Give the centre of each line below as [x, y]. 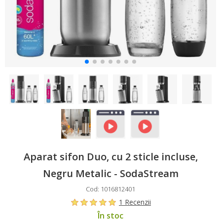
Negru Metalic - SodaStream [110, 173]
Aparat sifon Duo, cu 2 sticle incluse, [110, 157]
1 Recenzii [135, 202]
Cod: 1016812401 [110, 189]
